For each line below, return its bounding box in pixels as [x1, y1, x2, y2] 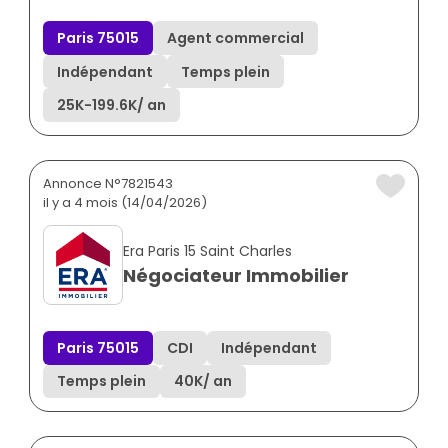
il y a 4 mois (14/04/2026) [43, 193, 207, 213]
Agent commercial [167, 28, 304, 49]
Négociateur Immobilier [123, 263, 349, 289]
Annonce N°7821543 [43, 174, 173, 194]
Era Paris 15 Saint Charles [123, 241, 292, 262]
